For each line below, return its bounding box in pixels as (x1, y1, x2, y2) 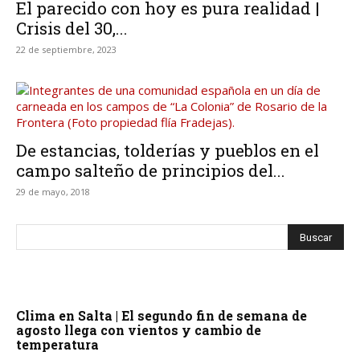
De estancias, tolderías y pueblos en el (16, 139, 319, 162)
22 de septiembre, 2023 (16, 43, 117, 56)
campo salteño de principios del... (16, 159, 285, 182)
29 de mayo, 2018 (16, 186, 90, 198)
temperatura (16, 336, 99, 354)
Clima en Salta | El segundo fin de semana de (16, 307, 307, 325)
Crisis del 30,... (16, 17, 128, 40)
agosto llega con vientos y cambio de (16, 321, 261, 339)
